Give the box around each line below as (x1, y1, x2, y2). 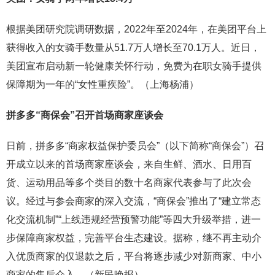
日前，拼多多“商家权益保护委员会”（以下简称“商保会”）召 (6, 141, 264, 152)
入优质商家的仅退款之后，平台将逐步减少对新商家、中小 (6, 251, 261, 262)
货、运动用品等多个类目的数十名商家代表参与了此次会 (6, 177, 252, 188)
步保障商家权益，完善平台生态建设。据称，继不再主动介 (6, 233, 261, 244)
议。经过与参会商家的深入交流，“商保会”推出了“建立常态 (6, 196, 261, 207)
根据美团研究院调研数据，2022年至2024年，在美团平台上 (6, 24, 266, 35)
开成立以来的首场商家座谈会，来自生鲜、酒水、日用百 (6, 159, 252, 170)
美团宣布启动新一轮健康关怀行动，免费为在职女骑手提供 (6, 61, 261, 72)
